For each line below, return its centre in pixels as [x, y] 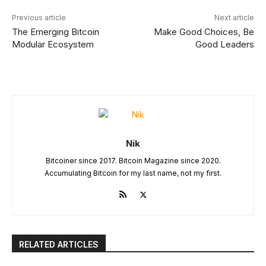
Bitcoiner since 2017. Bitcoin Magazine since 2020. [133, 161]
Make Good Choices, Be [204, 32]
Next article [234, 18]
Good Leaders [224, 45]
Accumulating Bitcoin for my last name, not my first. [133, 173]
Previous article [39, 18]
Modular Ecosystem [53, 45]
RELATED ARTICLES [59, 245]
